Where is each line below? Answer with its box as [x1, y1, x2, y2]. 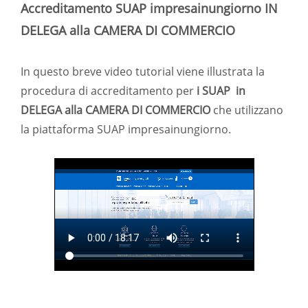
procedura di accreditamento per [21, 83, 197, 99]
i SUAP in [197, 83, 245, 99]
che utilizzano [213, 102, 283, 118]
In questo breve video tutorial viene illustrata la [21, 64, 265, 80]
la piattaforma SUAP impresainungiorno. [21, 122, 231, 137]
